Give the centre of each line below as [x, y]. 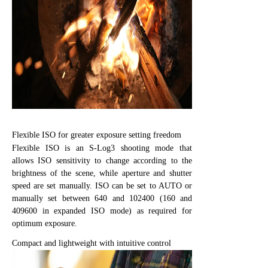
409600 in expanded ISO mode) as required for [102, 211]
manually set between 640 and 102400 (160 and [102, 198]
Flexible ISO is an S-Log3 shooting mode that [102, 148]
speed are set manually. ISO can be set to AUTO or [102, 185]
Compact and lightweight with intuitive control [92, 243]
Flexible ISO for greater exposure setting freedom [97, 135]
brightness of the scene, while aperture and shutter [102, 173]
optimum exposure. [45, 223]
